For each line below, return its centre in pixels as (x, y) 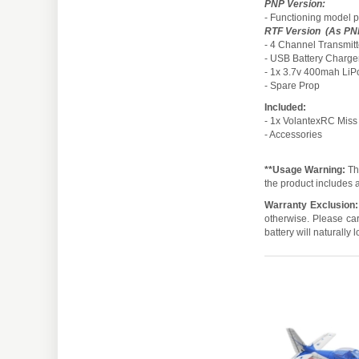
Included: (285, 107)
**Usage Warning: (305, 169)
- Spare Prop (292, 85)
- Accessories (293, 134)
